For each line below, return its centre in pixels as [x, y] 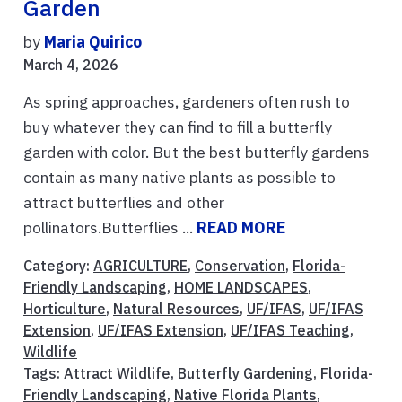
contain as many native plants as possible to [179, 177]
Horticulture [65, 308]
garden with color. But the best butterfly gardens [197, 152]
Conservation [240, 265]
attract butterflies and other [124, 202]
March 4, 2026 [71, 64]
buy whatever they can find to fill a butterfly [178, 127]
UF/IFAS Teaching [290, 330]
